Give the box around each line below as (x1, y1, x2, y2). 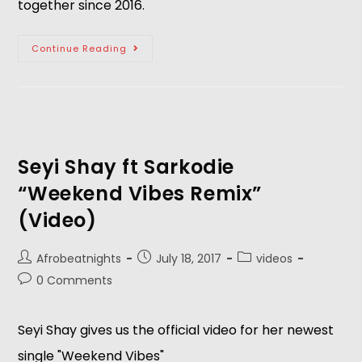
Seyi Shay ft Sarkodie (18, 154, 235, 180)
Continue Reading (32, 42, 128, 55)
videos (256, 250, 293, 267)
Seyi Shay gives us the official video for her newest (18, 321, 335, 339)
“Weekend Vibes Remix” (18, 180, 263, 207)
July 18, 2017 (156, 250, 222, 267)
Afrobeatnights (36, 250, 122, 267)
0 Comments (36, 272, 113, 288)
